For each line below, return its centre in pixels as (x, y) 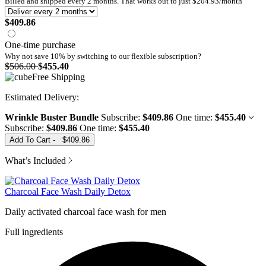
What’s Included (37, 160)
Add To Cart (31, 140)
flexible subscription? (166, 56)
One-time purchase (40, 45)
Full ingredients (34, 232)
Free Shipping (58, 77)
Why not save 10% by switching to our (68, 56)
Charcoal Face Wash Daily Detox (68, 191)
